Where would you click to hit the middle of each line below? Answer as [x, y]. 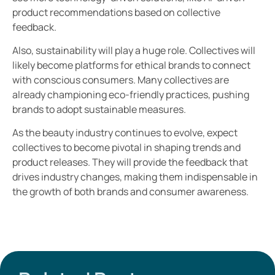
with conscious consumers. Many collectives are [121, 79]
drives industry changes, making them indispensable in [135, 177]
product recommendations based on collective [116, 12]
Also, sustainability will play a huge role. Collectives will [134, 50]
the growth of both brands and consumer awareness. [130, 192]
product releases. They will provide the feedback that [130, 162]
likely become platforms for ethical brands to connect [131, 65]
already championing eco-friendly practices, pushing [131, 94]
